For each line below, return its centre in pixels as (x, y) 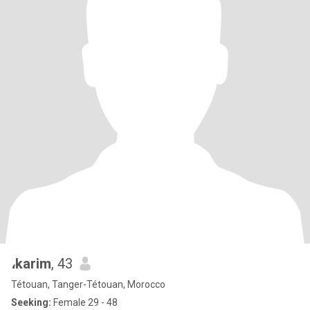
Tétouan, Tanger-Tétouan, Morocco (88, 284)
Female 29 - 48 (84, 302)
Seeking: (31, 302)
